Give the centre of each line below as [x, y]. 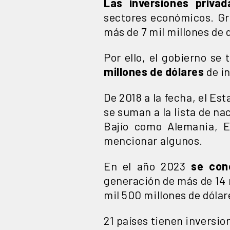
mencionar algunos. [153, 140]
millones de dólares [154, 71]
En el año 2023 [148, 166]
